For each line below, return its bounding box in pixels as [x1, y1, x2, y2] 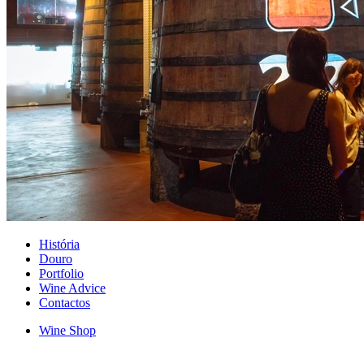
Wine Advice [39, 280, 106, 295]
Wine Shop [39, 323, 96, 337]
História [39, 236, 80, 251]
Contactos [39, 295, 90, 310]
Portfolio [39, 266, 84, 280]
